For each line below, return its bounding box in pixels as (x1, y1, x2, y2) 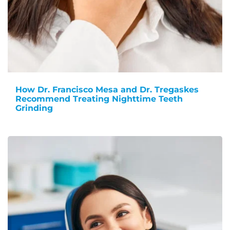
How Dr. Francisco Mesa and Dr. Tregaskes (15, 85, 199, 95)
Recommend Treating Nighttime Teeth (15, 94, 183, 104)
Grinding (15, 103, 53, 113)
